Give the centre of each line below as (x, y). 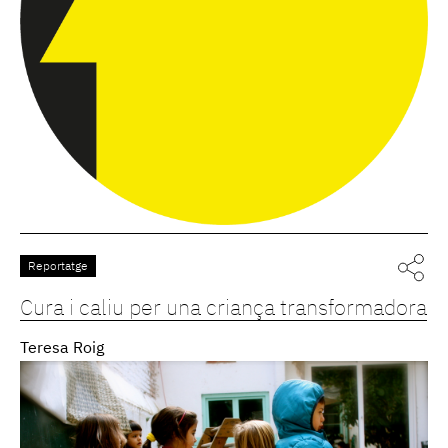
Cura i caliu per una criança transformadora (223, 309)
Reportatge (58, 267)
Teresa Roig (62, 349)
